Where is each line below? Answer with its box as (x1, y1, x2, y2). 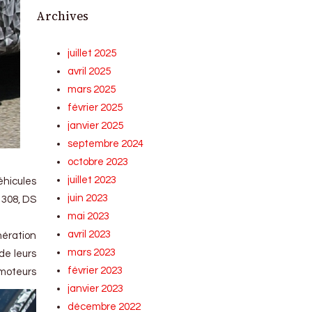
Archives (36, 8, 89, 24)
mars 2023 (68, 247, 116, 258)
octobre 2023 (68, 157, 129, 167)
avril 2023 (68, 229, 111, 240)
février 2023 (68, 265, 123, 276)
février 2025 (68, 102, 123, 113)
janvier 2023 (68, 283, 124, 294)
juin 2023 (68, 193, 109, 203)
